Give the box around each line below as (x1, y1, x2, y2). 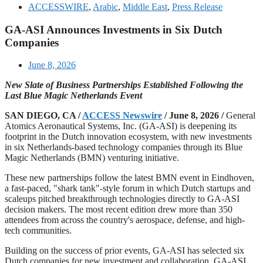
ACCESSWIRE (28, 2, 89, 12)
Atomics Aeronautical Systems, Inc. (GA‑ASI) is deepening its (5, 121, 237, 131)
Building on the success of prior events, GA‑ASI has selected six (5, 245, 244, 256)
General (226, 110, 255, 121)
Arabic (93, 2, 118, 12)
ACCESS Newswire (82, 110, 162, 121)
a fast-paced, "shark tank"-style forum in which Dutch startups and (5, 183, 251, 194)
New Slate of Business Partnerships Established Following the (5, 80, 243, 90)
